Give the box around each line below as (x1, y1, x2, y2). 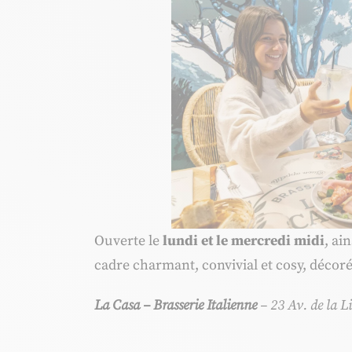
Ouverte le (94, 232, 163, 251)
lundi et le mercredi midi (163, 232, 324, 251)
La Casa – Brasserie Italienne (94, 296, 257, 315)
